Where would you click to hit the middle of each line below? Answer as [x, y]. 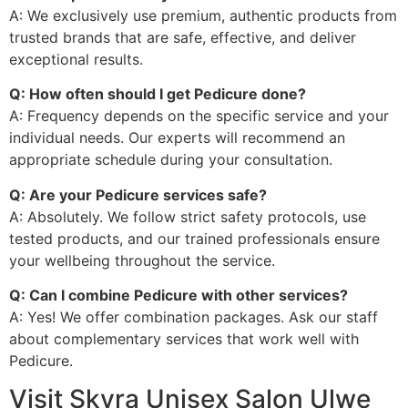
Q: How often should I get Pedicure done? [158, 94]
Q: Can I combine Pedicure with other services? [178, 295]
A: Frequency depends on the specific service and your [199, 116]
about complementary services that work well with [184, 338]
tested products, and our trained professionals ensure [194, 238]
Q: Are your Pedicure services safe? [138, 194]
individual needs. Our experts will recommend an [177, 138]
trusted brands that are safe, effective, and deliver [183, 37]
